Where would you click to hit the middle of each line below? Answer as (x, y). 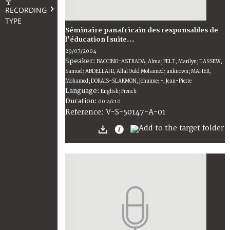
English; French (119, 91)
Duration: (82, 101)
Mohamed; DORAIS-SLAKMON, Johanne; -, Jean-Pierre (128, 81)
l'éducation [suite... (100, 39)
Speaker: (81, 61)
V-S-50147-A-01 (136, 112)
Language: (83, 91)
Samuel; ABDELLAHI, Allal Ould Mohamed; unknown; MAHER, (138, 71)
